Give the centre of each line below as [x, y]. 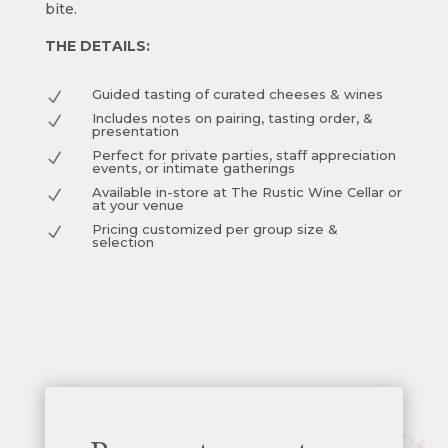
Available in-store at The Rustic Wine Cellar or [246, 192]
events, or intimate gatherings [193, 168]
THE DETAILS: [97, 46]
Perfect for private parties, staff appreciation [243, 155]
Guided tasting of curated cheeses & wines [237, 94]
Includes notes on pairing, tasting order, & [232, 118]
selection [122, 242]
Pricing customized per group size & [214, 229]
